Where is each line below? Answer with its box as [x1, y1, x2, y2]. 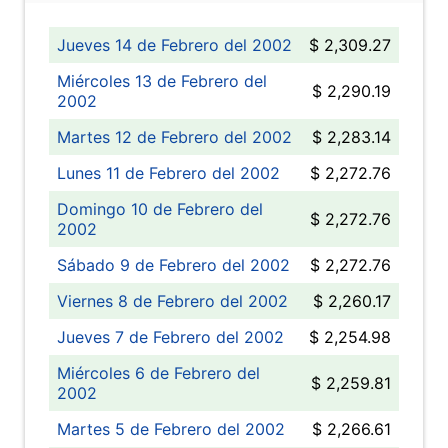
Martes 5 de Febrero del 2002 [57, 419, 285, 439]
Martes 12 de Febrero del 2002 [57, 127, 292, 147]
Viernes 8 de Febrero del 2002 [57, 291, 288, 311]
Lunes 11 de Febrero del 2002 [57, 163, 280, 183]
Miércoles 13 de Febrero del [57, 71, 267, 91]
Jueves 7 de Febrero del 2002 [57, 327, 284, 347]
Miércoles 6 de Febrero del [57, 363, 260, 383]
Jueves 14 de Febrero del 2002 [57, 35, 292, 55]
